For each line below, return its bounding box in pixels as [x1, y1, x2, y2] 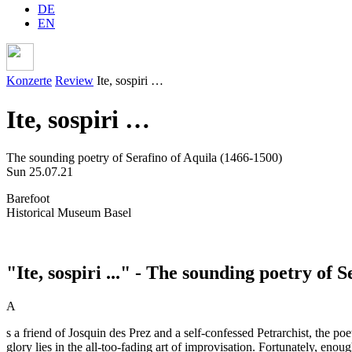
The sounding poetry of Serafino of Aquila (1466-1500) [6, 151, 282, 165]
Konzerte [6, 74, 52, 88]
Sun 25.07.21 [6, 165, 73, 179]
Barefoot [6, 192, 49, 206]
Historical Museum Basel [6, 206, 131, 220]
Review [55, 74, 93, 88]
